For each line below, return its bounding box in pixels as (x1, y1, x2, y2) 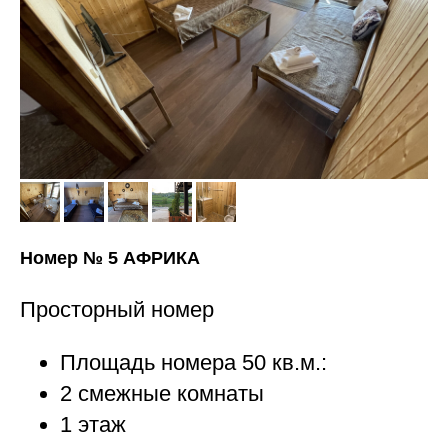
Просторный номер (20, 296, 214, 322)
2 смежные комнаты (60, 380, 264, 406)
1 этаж (60, 411, 126, 437)
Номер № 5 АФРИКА (20, 247, 200, 268)
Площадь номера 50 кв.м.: (60, 349, 327, 375)
